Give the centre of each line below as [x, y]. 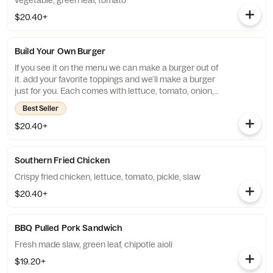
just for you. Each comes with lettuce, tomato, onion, [114, 91]
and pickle [34, 102]
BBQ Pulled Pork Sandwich [69, 228]
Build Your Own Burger [60, 51]
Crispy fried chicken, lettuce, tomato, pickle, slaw [108, 177]
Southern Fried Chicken [62, 160]
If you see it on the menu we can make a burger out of [116, 68]
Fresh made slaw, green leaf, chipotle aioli [94, 244]
